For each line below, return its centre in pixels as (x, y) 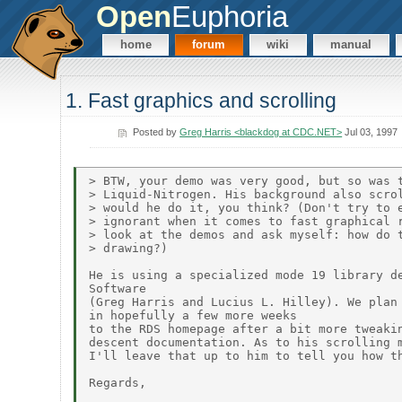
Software (118, 288)
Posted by (157, 131)
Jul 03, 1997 (370, 131)
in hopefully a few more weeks (193, 315)
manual (351, 45)
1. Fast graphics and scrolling (201, 101)
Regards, (118, 382)
